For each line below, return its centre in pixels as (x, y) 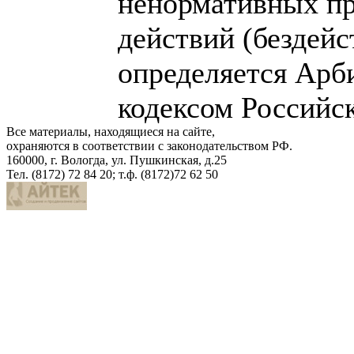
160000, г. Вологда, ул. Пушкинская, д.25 (117, 160)
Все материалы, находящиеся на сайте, (111, 132)
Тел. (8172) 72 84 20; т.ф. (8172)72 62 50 (112, 174)
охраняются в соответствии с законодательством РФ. (149, 146)
